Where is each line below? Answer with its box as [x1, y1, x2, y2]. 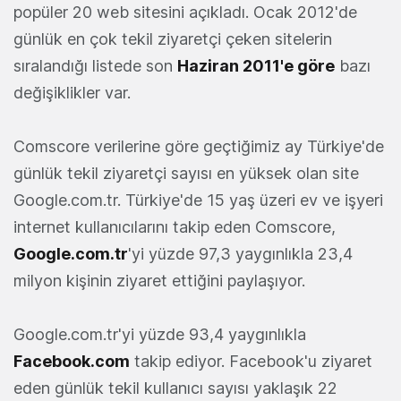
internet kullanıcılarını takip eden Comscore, [13, 218, 336, 236]
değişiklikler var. [13, 83, 131, 102]
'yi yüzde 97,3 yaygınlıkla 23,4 [128, 244, 353, 263]
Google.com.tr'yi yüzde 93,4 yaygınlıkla [13, 325, 306, 344]
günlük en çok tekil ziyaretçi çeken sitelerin [13, 30, 332, 48]
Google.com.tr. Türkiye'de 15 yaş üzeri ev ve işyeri [13, 191, 383, 209]
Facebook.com [13, 352, 130, 371]
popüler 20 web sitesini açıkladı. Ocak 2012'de [13, 3, 357, 21]
